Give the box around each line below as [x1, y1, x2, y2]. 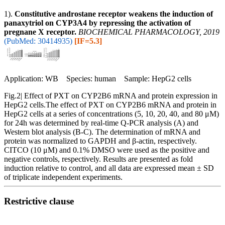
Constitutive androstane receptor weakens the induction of [15, 9, 213, 18]
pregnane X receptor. [4, 27, 76, 36]
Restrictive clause [4, 196, 74, 207]
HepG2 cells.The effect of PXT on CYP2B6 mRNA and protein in [4, 100, 216, 109]
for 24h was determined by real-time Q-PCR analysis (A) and [4, 118, 198, 127]
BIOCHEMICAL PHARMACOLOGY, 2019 [78, 27, 219, 36]
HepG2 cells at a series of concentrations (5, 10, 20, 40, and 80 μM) [4, 109, 219, 118]
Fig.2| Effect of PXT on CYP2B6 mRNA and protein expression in [4, 91, 217, 100]
